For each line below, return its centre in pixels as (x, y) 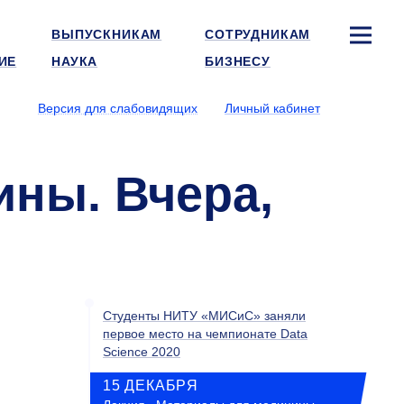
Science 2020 (142, 352)
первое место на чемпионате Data (205, 334)
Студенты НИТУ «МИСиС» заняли (204, 316)
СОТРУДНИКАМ (258, 34)
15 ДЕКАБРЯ (151, 386)
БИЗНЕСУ (238, 61)
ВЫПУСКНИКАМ (107, 34)
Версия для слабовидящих (118, 108)
